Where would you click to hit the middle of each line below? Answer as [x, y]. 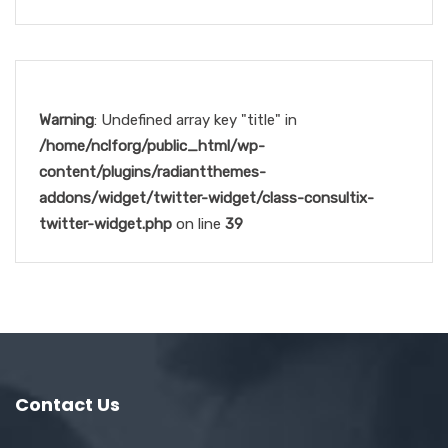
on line [198, 224]
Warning [66, 120]
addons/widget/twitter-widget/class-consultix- [206, 198]
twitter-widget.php [105, 224]
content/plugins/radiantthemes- [152, 172]
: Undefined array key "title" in [195, 120]
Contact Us [67, 405]
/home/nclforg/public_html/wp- [152, 146]
